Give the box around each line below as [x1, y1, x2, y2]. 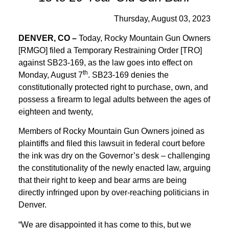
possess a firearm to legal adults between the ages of [18, 95, 210, 104]
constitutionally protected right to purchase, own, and [18, 82, 208, 91]
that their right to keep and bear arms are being [18, 176, 187, 185]
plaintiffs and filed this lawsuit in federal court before [18, 139, 205, 148]
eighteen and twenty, [18, 107, 93, 116]
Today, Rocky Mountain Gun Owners [77, 33, 211, 42]
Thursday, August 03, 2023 [114, 14, 211, 23]
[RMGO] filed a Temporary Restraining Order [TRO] [18, 45, 202, 55]
